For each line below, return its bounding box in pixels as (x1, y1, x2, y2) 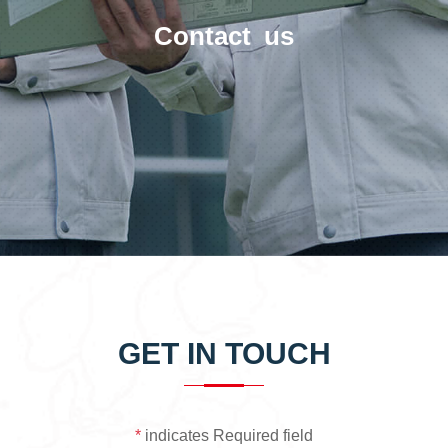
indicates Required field (141, 427, 313, 444)
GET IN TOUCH (117, 337, 331, 370)
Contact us (154, 20, 294, 51)
